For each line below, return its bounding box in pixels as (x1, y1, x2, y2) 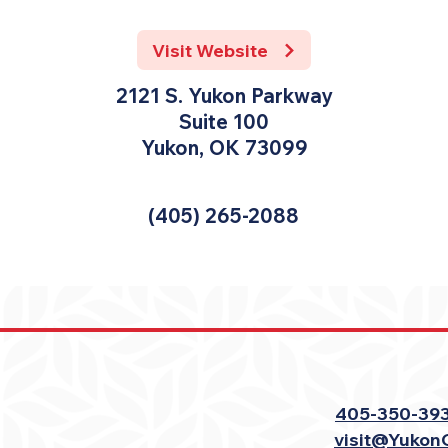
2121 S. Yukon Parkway (115, 83, 333, 108)
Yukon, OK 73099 (140, 135, 308, 160)
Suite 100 (179, 109, 269, 134)
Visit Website (151, 38, 268, 62)
